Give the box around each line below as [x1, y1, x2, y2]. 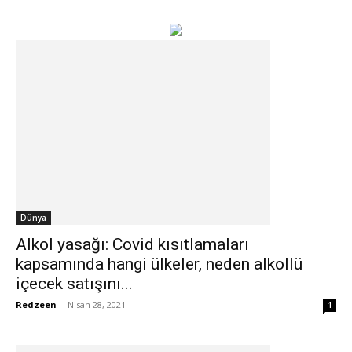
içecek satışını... [16, 274, 133, 293]
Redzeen [16, 299, 57, 310]
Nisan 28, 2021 [68, 299, 126, 310]
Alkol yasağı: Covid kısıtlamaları [16, 235, 249, 254]
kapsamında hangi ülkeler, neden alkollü [16, 255, 302, 273]
